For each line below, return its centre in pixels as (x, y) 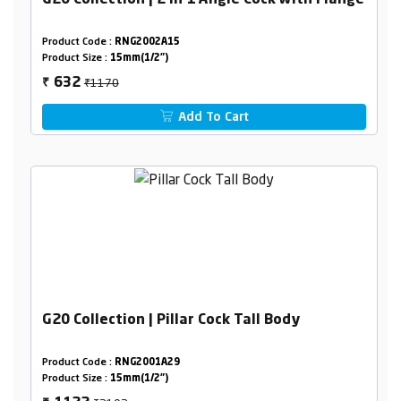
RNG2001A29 (147, 363)
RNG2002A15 (147, 43)
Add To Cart (212, 118)
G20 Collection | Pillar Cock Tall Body (171, 321)
